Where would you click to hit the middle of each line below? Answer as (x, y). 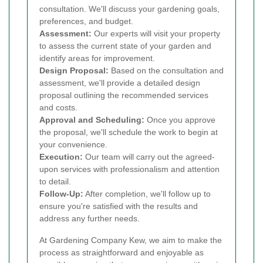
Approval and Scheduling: (92, 119)
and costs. (58, 107)
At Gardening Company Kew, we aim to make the (131, 240)
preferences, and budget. (86, 21)
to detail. (55, 181)
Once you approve (180, 119)
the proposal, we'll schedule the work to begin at (129, 132)
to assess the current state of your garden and (125, 45)
